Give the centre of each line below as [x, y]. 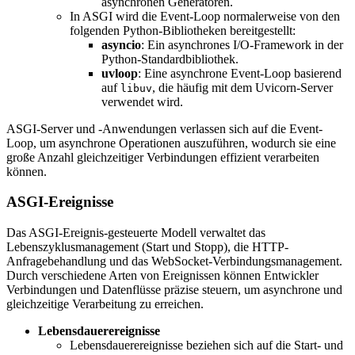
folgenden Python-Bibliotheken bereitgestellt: [183, 30]
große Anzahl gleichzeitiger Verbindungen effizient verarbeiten [163, 157]
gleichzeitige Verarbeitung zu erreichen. [105, 303]
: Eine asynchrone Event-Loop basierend [240, 73]
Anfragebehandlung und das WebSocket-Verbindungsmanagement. [174, 261]
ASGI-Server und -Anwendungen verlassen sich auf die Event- [164, 128]
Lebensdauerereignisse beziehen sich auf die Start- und [206, 345]
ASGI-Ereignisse [60, 202]
